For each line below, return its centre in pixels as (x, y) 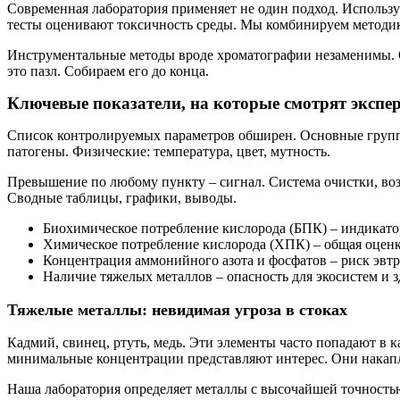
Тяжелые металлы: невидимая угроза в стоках (177, 309)
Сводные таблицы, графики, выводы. (122, 197)
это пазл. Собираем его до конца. (108, 71)
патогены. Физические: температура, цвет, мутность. (169, 151)
